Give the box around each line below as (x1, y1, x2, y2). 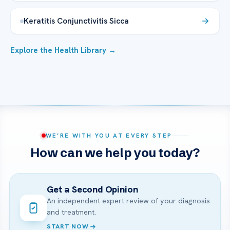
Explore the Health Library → (10, 45, 116, 56)
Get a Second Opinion (47, 183, 138, 196)
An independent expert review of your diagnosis (47, 196, 210, 206)
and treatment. (47, 207, 96, 217)
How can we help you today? (30, 145, 200, 161)
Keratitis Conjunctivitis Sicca (24, 15, 129, 27)
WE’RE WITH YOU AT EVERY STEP (45, 131, 172, 140)
